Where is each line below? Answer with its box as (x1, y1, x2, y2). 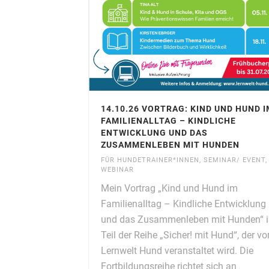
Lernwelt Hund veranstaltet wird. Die (101, 245, 253, 257)
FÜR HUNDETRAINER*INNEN (101, 156, 199, 165)
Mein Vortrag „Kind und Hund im (101, 183, 238, 195)
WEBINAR (101, 166, 134, 174)
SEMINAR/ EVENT (204, 156, 265, 165)
